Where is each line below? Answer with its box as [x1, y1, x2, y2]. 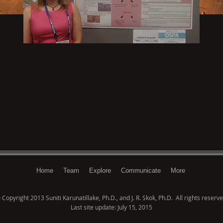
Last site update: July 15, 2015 [71, 203, 152, 211]
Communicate [120, 167, 161, 174]
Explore [89, 167, 111, 174]
